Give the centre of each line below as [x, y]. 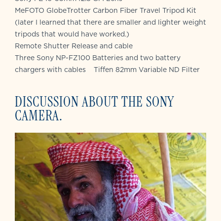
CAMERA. [39, 115]
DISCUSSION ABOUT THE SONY [94, 102]
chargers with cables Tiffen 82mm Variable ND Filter [107, 69]
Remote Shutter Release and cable [74, 46]
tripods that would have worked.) [72, 34]
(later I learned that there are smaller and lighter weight [110, 22]
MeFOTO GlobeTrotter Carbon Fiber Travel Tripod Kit [106, 10]
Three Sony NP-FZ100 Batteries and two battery [98, 57]
